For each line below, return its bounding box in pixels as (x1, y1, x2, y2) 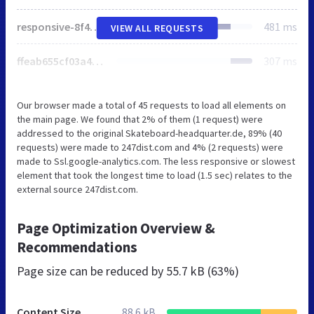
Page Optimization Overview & (17, 219, 215, 238)
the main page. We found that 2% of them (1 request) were (17, 113, 263, 126)
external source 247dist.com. (17, 183, 138, 196)
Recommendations (17, 238, 137, 257)
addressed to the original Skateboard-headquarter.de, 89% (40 (17, 127, 282, 140)
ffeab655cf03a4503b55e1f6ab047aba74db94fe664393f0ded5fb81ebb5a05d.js (92, 54, 103, 69)
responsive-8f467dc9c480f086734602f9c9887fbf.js (90, 20, 101, 34)
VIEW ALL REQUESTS (110, 22, 204, 35)
